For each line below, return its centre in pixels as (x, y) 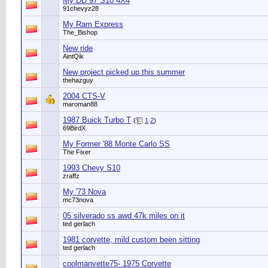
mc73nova (78, 200)
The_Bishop (80, 32)
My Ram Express (93, 24)
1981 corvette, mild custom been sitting (131, 240)
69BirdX (74, 128)
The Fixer (77, 152)
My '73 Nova (84, 192)
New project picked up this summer (124, 72)
